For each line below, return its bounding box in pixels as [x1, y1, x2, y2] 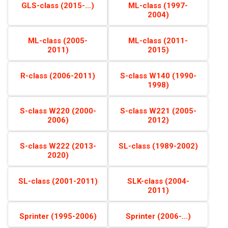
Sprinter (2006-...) [125, 212, 191, 221]
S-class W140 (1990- [120, 71, 196, 80]
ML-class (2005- [28, 36, 88, 45]
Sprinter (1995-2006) [19, 212, 97, 221]
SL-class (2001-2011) [18, 177, 98, 186]
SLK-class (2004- [127, 177, 189, 186]
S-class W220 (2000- [19, 106, 96, 116]
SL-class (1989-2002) [118, 141, 198, 151]
